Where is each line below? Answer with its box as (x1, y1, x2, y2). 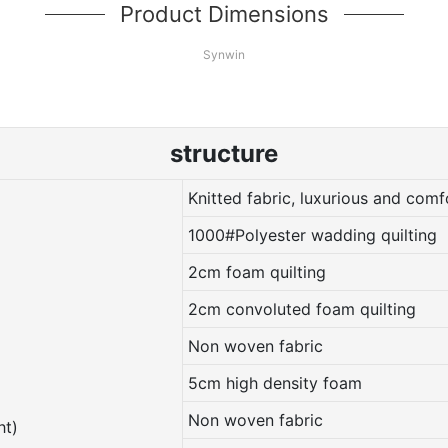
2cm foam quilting (187, 261, 326, 282)
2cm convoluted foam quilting (187, 298, 416, 319)
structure (170, 138, 278, 168)
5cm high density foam (187, 372, 362, 393)
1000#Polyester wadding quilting (187, 224, 437, 245)
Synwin (203, 46, 245, 62)
